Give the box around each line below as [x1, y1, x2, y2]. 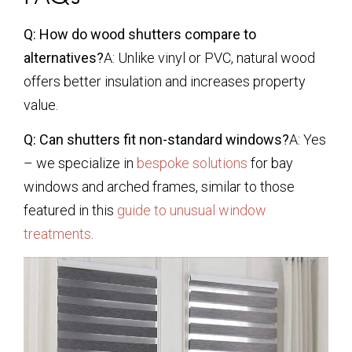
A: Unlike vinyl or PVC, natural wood [104, 49, 315, 66]
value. [24, 96, 58, 113]
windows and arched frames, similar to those [24, 178, 295, 196]
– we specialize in [24, 155, 137, 172]
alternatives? [24, 49, 104, 66]
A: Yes [289, 131, 326, 148]
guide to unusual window [117, 202, 266, 219]
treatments [24, 225, 91, 243]
